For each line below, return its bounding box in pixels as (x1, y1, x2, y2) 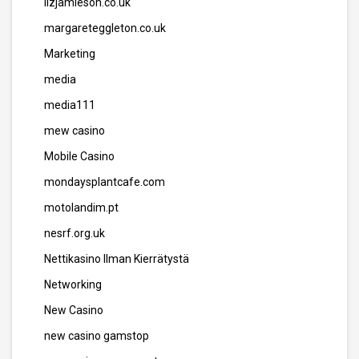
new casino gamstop (44, 329, 149, 342)
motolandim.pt (44, 201, 119, 214)
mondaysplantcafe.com (44, 175, 165, 188)
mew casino (44, 124, 105, 137)
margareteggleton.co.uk (44, 22, 166, 34)
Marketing (44, 47, 95, 60)
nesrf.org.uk (44, 227, 105, 240)
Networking (44, 278, 102, 291)
